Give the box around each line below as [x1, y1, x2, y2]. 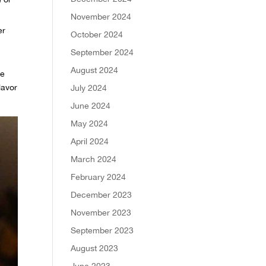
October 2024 [71, 29, 123, 39]
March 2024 [71, 154, 117, 164]
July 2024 [71, 83, 107, 93]
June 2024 [71, 100, 111, 110]
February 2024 [71, 172, 126, 182]
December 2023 [71, 189, 132, 199]
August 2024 [71, 65, 119, 75]
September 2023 [71, 225, 134, 235]
